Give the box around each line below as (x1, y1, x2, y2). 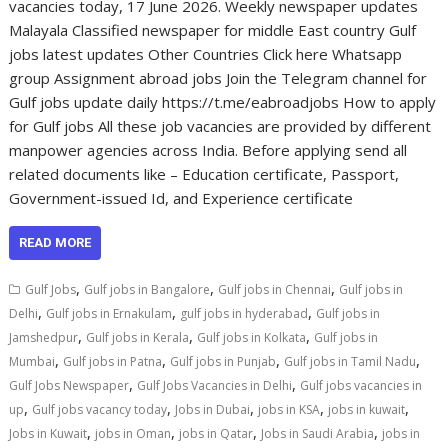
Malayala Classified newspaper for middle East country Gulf (9, 19, 417, 40)
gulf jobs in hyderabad (180, 304, 309, 322)
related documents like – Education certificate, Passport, (9, 163, 400, 184)
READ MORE (19, 234, 92, 250)
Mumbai (9, 352, 56, 370)
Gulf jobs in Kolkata (197, 328, 307, 346)
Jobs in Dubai (175, 400, 251, 418)
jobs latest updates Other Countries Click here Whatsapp (9, 43, 403, 64)
